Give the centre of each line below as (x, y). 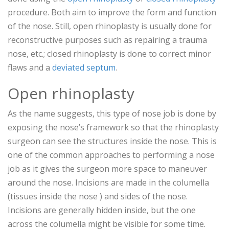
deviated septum (84, 68)
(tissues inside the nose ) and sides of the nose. (98, 197)
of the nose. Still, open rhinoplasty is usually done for (110, 26)
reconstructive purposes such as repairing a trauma (107, 40)
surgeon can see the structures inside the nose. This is (112, 141)
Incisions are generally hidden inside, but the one (102, 210)
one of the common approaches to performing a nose (111, 155)
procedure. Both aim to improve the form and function (112, 13)
